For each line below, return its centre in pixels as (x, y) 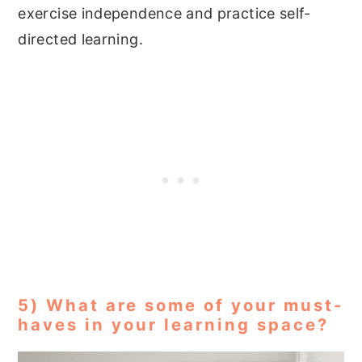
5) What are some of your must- (181, 305)
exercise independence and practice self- (164, 13)
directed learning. (80, 39)
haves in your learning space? (174, 324)
